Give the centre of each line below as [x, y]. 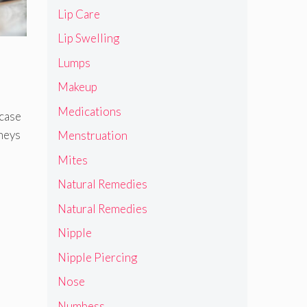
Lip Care [78, 14]
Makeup [77, 87]
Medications [89, 111]
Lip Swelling [88, 38]
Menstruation [92, 136]
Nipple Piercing [97, 257]
